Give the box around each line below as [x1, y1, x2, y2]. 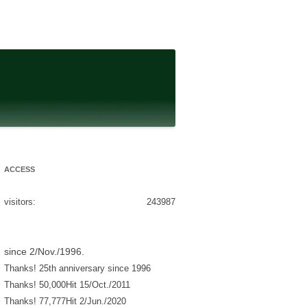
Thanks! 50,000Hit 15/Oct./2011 [4, 279, 130, 290]
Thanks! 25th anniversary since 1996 [4, 262, 151, 273]
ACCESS [4, 164, 35, 173]
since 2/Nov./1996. [4, 245, 84, 257]
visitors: [4, 196, 36, 207]
